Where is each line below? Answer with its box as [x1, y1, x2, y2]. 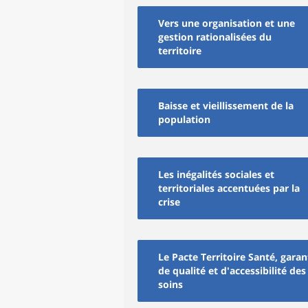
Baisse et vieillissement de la [158, 99, 294, 112]
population [158, 113, 210, 126]
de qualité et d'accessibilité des [158, 264, 306, 277]
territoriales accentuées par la [158, 181, 300, 195]
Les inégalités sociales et [158, 168, 274, 181]
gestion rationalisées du [158, 30, 272, 43]
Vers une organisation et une [158, 16, 295, 30]
